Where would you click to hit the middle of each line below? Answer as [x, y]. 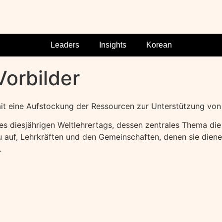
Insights [112, 45]
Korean [159, 45]
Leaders [65, 45]
